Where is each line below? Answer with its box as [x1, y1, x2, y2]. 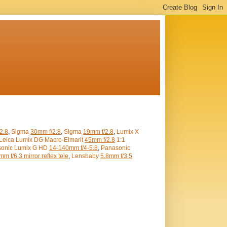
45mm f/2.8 [85, 136, 115, 143]
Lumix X [117, 128, 139, 135]
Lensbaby [71, 153, 100, 160]
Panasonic [101, 144, 130, 152]
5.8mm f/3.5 [100, 153, 132, 160]
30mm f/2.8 [30, 128, 61, 135]
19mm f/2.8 [83, 128, 113, 135]
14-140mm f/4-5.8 [49, 144, 98, 152]
